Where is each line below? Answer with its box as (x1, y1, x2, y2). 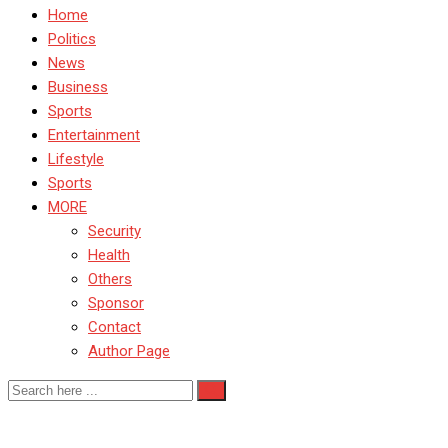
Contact (88, 318, 141, 336)
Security (88, 222, 141, 240)
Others (88, 270, 132, 288)
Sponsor (88, 294, 144, 312)
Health (88, 246, 130, 264)
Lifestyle (48, 150, 104, 168)
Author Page (88, 342, 170, 360)
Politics (48, 30, 96, 48)
